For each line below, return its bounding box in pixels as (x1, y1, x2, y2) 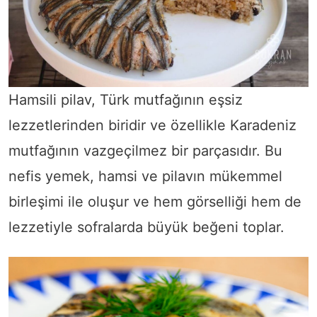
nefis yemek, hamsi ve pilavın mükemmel (8, 167, 282, 185)
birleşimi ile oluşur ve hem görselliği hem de (8, 192, 301, 210)
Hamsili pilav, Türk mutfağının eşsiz (8, 91, 243, 108)
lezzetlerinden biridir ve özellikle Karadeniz (8, 116, 296, 134)
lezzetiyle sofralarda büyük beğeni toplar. (8, 218, 284, 236)
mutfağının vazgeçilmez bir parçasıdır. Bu (8, 142, 282, 159)
